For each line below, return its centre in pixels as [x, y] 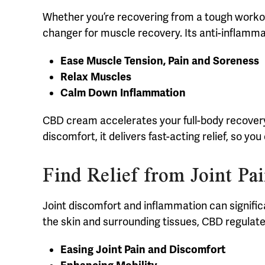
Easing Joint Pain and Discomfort [143, 250]
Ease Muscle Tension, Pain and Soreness [160, 61]
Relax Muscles [96, 77]
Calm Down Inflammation [123, 93]
